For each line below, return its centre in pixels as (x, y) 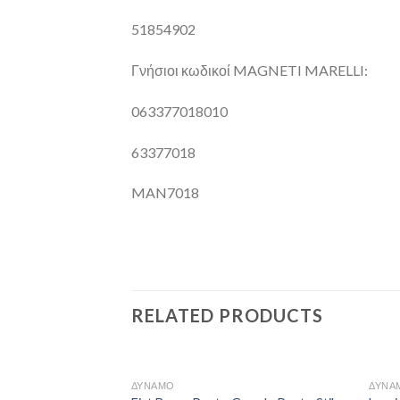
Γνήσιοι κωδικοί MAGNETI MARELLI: (250, 71)
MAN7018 (165, 193)
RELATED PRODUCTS (227, 316)
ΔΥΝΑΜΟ (153, 386)
